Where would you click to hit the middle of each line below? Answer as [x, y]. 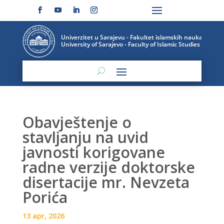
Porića [45, 197]
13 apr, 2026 [43, 216]
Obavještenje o [77, 122]
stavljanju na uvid [85, 137]
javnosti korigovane [93, 152]
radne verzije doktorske [108, 167]
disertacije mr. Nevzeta [106, 182]
